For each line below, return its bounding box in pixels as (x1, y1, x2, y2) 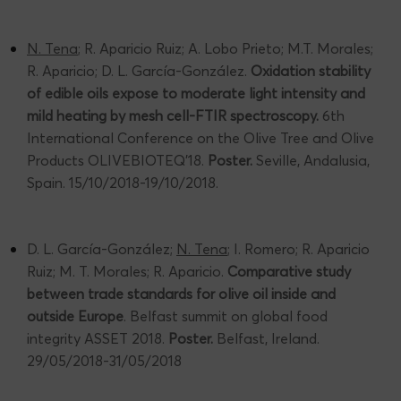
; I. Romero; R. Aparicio (227, 239, 370, 258)
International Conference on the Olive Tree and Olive (27, 128, 374, 147)
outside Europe (27, 306, 124, 325)
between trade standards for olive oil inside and (27, 284, 336, 303)
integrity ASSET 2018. (27, 328, 168, 347)
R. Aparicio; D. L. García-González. (27, 61, 251, 80)
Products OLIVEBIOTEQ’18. (27, 150, 208, 169)
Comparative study (227, 261, 351, 280)
